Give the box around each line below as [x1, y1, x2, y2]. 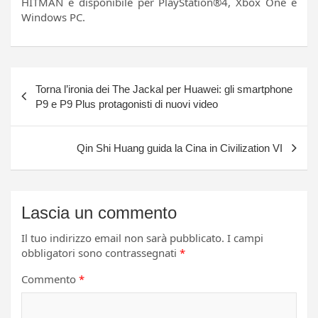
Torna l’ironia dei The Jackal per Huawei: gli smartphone [35, 83, 292, 96]
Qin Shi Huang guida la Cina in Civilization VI [77, 142, 283, 155]
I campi [227, 231, 263, 246]
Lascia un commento [21, 203, 177, 223]
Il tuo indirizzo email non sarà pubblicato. [21, 231, 224, 246]
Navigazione [10, 68, 109, 89]
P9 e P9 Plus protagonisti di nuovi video [35, 98, 218, 111]
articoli [10, 91, 62, 111]
